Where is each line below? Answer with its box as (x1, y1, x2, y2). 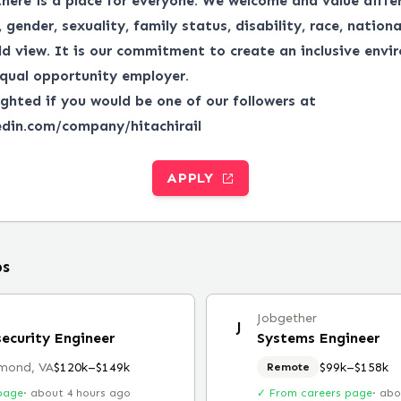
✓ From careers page (257, 387, 372, 399)
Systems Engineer (257, 329, 380, 346)
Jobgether (257, 311, 317, 326)
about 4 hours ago (30, 387, 131, 399)
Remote (267, 361, 310, 373)
